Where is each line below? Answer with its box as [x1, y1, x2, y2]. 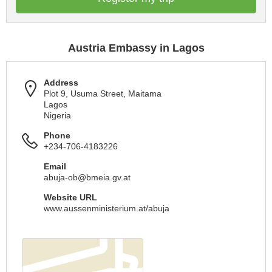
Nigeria [44, 110, 71, 120]
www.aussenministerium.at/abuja [44, 203, 169, 213]
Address [44, 78, 78, 87]
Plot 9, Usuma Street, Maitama [44, 89, 161, 98]
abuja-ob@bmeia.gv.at [44, 172, 131, 182]
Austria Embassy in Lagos [67, 42, 205, 54]
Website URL [44, 192, 97, 202]
